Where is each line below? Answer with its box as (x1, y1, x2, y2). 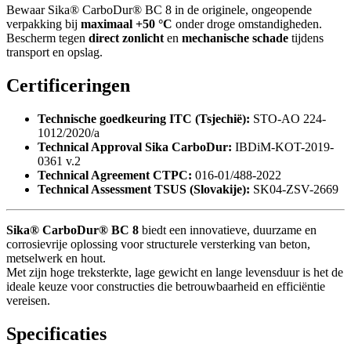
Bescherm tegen (6, 31, 89, 45)
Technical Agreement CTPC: (38, 168, 192, 183)
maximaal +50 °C (81, 17, 172, 31)
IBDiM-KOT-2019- (232, 140, 334, 154)
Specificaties (6, 324, 107, 345)
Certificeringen (6, 75, 130, 96)
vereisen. (6, 294, 50, 308)
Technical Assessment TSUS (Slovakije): (38, 183, 250, 197)
